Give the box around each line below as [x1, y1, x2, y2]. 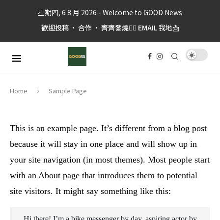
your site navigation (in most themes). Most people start [10, 155, 210, 165]
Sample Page [49, 86, 87, 95]
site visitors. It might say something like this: [10, 186, 171, 196]
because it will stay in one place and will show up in [10, 139, 197, 149]
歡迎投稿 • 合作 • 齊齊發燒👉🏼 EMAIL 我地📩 [41, 23, 179, 32]
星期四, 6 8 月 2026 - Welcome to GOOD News [38, 7, 182, 17]
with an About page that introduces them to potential [10, 170, 197, 180]
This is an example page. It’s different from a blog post [10, 123, 207, 133]
